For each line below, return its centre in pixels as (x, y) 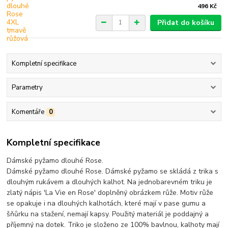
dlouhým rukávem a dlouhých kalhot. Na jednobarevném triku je (110, 182)
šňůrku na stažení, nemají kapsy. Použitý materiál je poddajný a (108, 214)
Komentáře (28, 112)
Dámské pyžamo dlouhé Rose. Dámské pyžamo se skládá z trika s (113, 172)
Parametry (27, 88)
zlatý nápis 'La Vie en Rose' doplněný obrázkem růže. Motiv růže (110, 193)
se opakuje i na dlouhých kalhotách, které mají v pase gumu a (106, 204)
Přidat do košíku (186, 22)
